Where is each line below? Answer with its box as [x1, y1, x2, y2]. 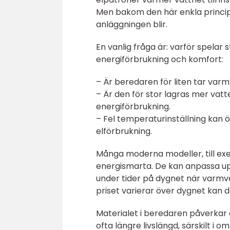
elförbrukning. [96, 125, 152, 137]
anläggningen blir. [96, 18, 167, 30]
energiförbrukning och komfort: [96, 53, 223, 65]
